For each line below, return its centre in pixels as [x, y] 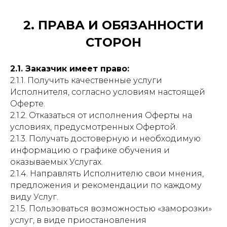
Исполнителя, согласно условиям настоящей [108, 92]
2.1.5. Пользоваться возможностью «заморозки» [111, 209]
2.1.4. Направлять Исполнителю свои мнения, [107, 174]
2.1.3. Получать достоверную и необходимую [105, 139]
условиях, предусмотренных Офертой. [94, 127]
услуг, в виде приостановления [78, 220]
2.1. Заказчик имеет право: [70, 69]
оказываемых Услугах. [56, 162]
